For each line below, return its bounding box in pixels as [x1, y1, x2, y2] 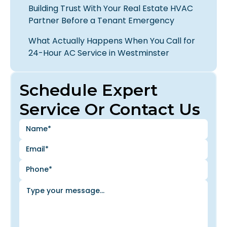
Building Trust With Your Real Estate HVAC [28, 2, 193, 14]
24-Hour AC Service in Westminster [28, 47, 169, 59]
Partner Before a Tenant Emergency [28, 14, 174, 26]
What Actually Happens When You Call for [28, 34, 195, 47]
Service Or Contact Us [19, 99, 200, 119]
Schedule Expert [19, 80, 158, 100]
